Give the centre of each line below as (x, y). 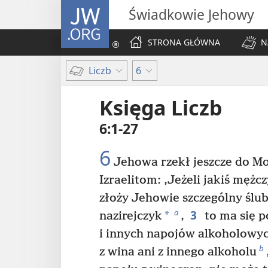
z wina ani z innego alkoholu (178, 252)
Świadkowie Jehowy (191, 14)
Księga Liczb (161, 108)
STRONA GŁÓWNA (184, 42)
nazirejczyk (131, 217)
